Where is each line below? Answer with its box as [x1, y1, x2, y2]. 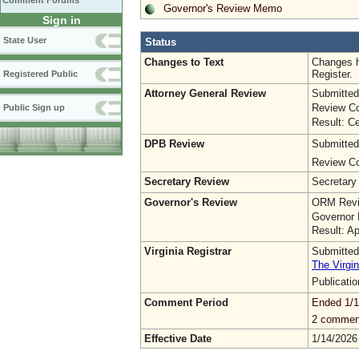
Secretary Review [144, 175, 229, 188]
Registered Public [3, 69, 78, 79]
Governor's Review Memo [163, 2, 282, 14]
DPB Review [144, 137, 204, 150]
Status [145, 35, 176, 48]
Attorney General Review [144, 87, 266, 99]
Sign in [42, 14, 81, 26]
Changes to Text [144, 55, 224, 68]
